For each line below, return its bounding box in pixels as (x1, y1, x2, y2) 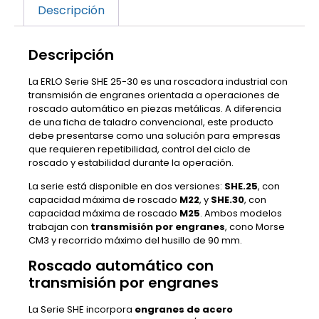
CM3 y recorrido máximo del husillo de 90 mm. (28, 233, 242, 247)
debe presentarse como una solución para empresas (28, 128, 281, 142)
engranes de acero (135, 303, 233, 317)
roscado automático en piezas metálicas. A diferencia (28, 101, 281, 115)
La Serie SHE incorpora (28, 303, 135, 317)
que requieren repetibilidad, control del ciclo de (28, 142, 251, 156)
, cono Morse (225, 219, 285, 234)
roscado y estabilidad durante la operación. (28, 155, 234, 169)
